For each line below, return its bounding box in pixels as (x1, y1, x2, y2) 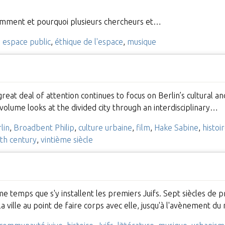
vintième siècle (40, 135, 93, 144)
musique (127, 37, 156, 46)
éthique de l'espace (54, 37, 123, 46)
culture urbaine (78, 123, 132, 132)
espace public (2, 37, 51, 46)
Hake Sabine (154, 123, 198, 132)
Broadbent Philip (13, 123, 74, 132)
